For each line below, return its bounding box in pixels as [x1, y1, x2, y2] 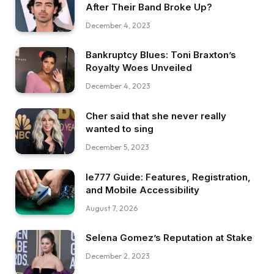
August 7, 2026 [86, 203, 138, 213]
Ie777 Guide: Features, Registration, [86, 171, 251, 183]
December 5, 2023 [86, 142, 149, 152]
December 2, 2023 [86, 251, 150, 261]
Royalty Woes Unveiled [86, 62, 192, 74]
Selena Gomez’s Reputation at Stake [86, 232, 253, 244]
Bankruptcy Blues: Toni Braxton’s [86, 49, 236, 61]
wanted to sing [86, 122, 154, 135]
